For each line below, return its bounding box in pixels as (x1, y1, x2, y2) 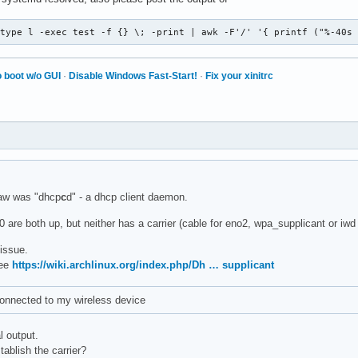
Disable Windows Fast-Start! (69, 70, 197, 82)
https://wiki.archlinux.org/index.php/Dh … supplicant (11, 259, 274, 272)
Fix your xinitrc (205, 70, 273, 82)
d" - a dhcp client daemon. (66, 191, 188, 204)
